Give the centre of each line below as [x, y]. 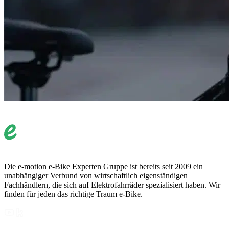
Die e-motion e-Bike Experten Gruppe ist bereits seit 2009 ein [104, 166]
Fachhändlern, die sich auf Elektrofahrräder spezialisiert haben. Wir [112, 185]
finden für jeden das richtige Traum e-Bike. [73, 194]
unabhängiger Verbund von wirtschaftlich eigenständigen [96, 175]
